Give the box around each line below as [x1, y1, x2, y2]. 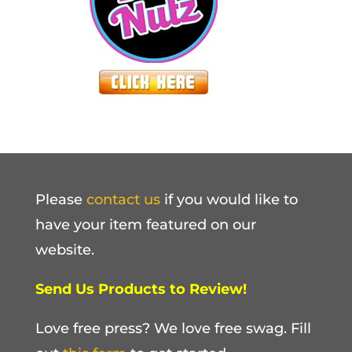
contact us [86, 191, 160, 209]
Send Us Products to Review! [35, 280, 247, 299]
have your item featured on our [35, 216, 256, 234]
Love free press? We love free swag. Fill [35, 320, 311, 338]
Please [35, 191, 86, 209]
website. [35, 241, 94, 259]
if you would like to [159, 191, 298, 209]
